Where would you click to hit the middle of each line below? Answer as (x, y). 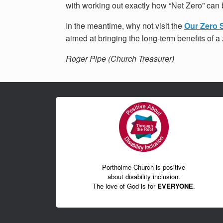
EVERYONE (175, 186)
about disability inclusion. (144, 176)
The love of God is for (125, 186)
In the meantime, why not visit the (125, 25)
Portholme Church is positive (144, 167)
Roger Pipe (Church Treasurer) (120, 58)
